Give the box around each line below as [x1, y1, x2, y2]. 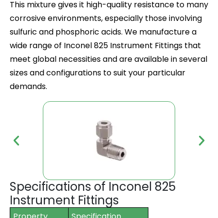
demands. [10, 81, 47, 92]
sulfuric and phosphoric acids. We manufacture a [10, 26, 197, 37]
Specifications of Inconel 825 [10, 179, 176, 195]
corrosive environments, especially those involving [10, 13, 202, 24]
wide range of [10, 40, 64, 51]
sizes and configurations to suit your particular [10, 67, 185, 78]
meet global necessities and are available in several [10, 54, 207, 65]
